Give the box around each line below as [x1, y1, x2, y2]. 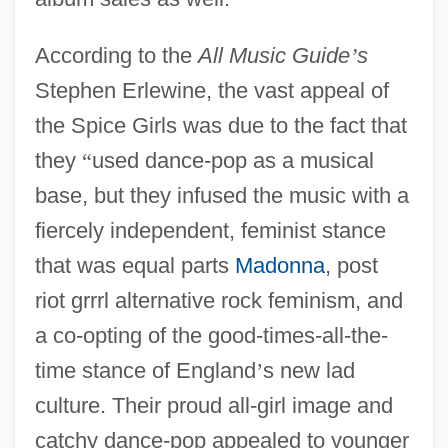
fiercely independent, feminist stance [34, 217, 386, 243]
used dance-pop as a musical [91, 147, 374, 173]
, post [324, 252, 378, 278]
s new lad [262, 357, 355, 383]
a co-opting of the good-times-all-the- [34, 322, 388, 348]
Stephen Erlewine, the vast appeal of [34, 77, 389, 103]
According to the [34, 42, 198, 68]
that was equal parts [34, 252, 235, 278]
